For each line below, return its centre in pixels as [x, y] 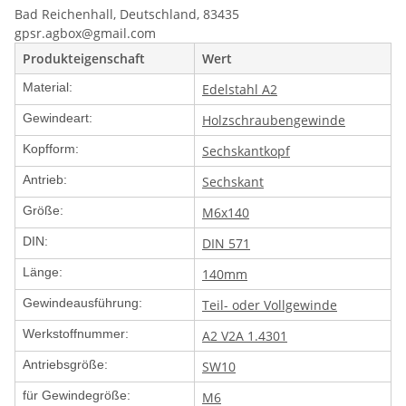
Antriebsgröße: [65, 365]
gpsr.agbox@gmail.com [85, 34]
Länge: [43, 272]
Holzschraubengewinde [274, 121]
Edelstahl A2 [240, 90]
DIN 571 [226, 244]
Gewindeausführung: [82, 303]
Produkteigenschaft [84, 59]
